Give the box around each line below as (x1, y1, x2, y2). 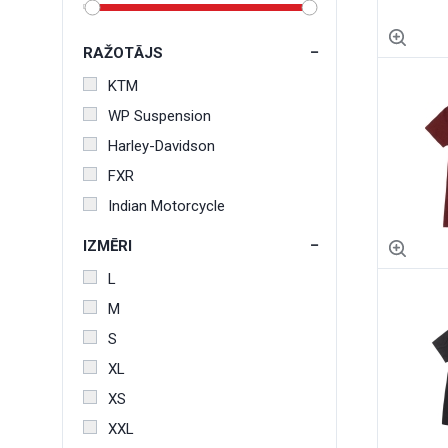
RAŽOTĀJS (83, 44, 163, 62)
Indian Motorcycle (108, 197, 225, 215)
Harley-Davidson (108, 137, 215, 155)
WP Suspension (108, 107, 211, 125)
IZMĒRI (83, 237, 132, 255)
